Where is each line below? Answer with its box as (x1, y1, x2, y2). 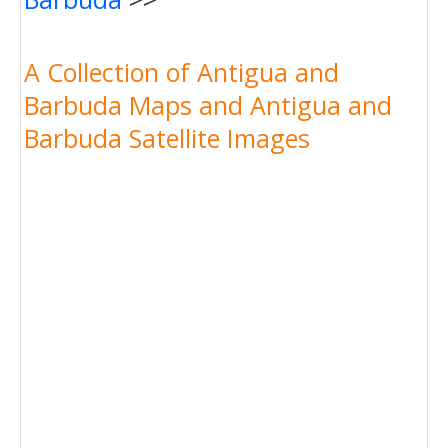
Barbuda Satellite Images (24, 120, 310, 155)
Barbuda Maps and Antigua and (24, 87, 392, 122)
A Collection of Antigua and (24, 54, 339, 89)
